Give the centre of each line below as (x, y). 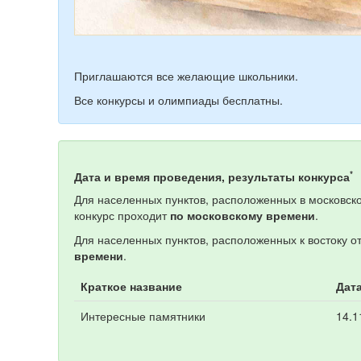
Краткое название (131, 286)
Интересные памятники (143, 316)
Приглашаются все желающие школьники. (186, 76)
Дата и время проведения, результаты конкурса (212, 177)
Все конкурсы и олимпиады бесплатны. (178, 100)
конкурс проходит (122, 216)
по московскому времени (243, 216)
